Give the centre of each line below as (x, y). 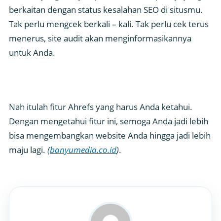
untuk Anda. (32, 52)
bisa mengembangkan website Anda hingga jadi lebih (110, 135)
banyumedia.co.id (83, 149)
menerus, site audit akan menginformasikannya (100, 38)
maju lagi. (28, 149)
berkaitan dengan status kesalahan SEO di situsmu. (106, 9)
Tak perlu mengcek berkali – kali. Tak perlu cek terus (109, 24)
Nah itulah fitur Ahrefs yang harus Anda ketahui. (101, 107)
